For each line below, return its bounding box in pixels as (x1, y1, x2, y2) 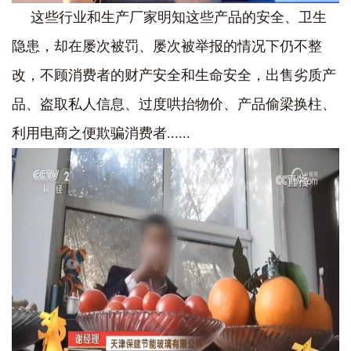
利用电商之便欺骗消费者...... (12, 125, 190, 141)
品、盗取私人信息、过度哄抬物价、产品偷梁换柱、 (12, 96, 336, 112)
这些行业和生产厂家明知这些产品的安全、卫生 (31, 9, 327, 25)
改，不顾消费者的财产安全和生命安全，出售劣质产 (12, 67, 336, 83)
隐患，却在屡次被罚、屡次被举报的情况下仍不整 (12, 38, 322, 54)
